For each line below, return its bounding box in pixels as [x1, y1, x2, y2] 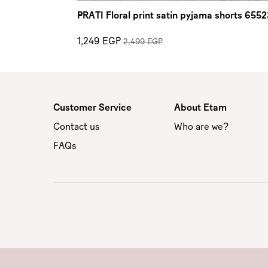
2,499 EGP [123, 38, 163, 47]
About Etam [173, 103, 227, 113]
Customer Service [53, 103, 132, 113]
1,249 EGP [77, 36, 121, 47]
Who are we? [173, 122, 229, 132]
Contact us [53, 122, 100, 132]
